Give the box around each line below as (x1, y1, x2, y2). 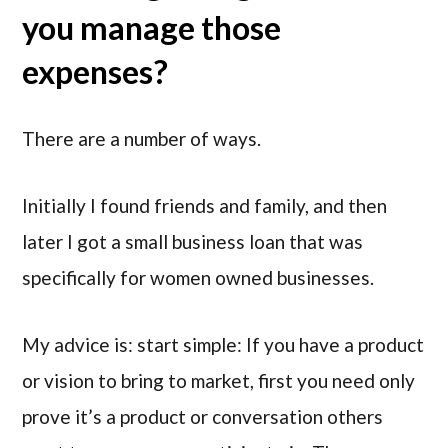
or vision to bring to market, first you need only (22, 368, 416, 392)
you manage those (22, 8, 282, 48)
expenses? (22, 52, 169, 92)
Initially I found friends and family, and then (22, 193, 388, 217)
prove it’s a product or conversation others (22, 404, 384, 428)
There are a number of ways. (22, 127, 262, 151)
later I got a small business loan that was (22, 229, 364, 253)
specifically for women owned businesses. (22, 265, 375, 289)
